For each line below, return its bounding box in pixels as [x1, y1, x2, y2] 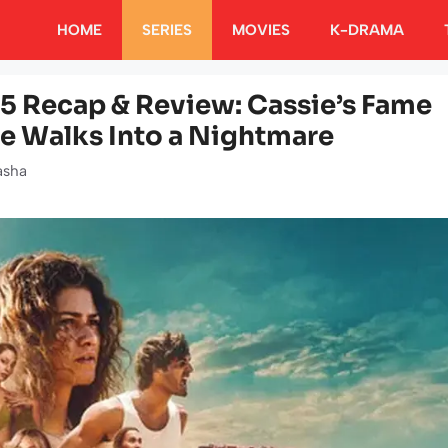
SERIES [142, 21, 192, 39]
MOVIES [232, 21, 290, 39]
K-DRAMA [330, 21, 404, 39]
